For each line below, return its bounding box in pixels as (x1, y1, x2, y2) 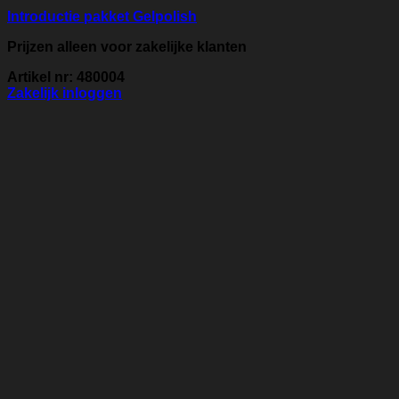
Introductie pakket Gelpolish (7, 9, 197, 25)
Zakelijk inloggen (7, 85, 122, 102)
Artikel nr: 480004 (7, 69, 125, 85)
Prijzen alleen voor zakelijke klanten (7, 39, 247, 55)
